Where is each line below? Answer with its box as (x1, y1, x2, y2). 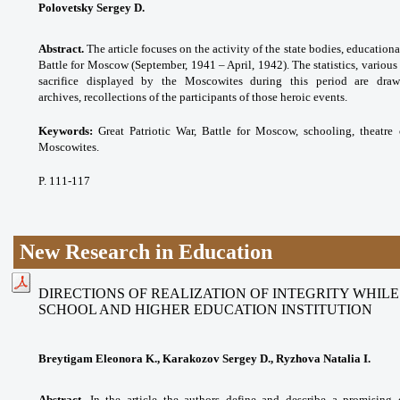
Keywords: (38, 123, 93, 137)
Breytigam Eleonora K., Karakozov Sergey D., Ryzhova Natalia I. (38, 351, 371, 365)
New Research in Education (20, 239, 273, 263)
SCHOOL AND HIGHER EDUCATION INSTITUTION (38, 301, 372, 317)
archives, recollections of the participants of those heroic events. (38, 89, 347, 104)
